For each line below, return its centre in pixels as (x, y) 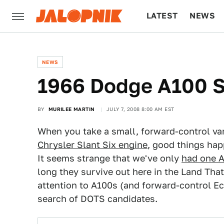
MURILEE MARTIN (71, 109)
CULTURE (166, 48)
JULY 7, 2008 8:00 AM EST (140, 109)
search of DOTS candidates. (97, 199)
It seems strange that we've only (109, 158)
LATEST (162, 16)
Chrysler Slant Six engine (92, 145)
